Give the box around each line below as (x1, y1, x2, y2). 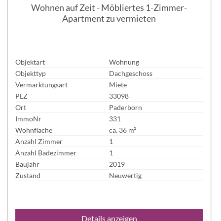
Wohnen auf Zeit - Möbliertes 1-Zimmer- (31, 2, 187, 13)
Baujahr (15, 159, 39, 168)
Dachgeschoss (109, 69, 153, 77)
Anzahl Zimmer (15, 137, 63, 146)
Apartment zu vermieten (62, 13, 156, 24)
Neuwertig (109, 171, 142, 180)
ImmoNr (15, 114, 41, 123)
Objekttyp (15, 69, 46, 77)
